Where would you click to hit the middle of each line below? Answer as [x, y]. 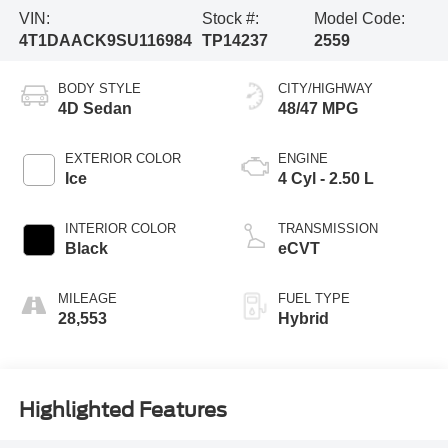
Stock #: [230, 18]
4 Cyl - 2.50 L [326, 178]
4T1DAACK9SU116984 [105, 40]
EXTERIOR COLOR [122, 158]
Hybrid [303, 318]
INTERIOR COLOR [120, 228]
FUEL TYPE [314, 298]
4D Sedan [94, 108]
